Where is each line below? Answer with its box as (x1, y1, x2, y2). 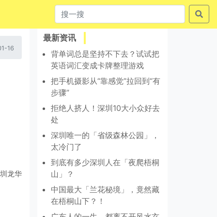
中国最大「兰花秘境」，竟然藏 (51, 185, 159, 195)
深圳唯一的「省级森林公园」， (51, 130, 159, 140)
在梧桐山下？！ (51, 196, 105, 206)
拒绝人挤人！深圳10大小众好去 (51, 103, 160, 113)
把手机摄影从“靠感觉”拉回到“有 (51, 76, 160, 86)
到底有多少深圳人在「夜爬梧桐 (51, 157, 159, 168)
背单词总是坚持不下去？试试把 (51, 49, 159, 59)
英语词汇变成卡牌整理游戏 (51, 61, 144, 71)
